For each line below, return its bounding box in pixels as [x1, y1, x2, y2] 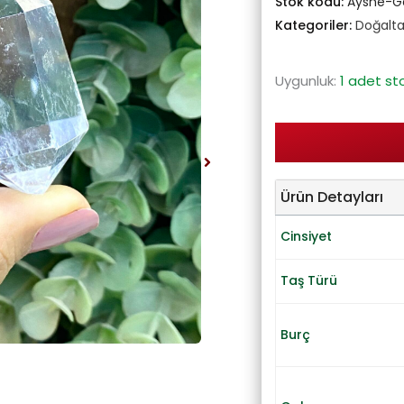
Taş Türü [280, 271, 337, 290]
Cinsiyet [280, 227, 332, 246]
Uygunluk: [274, 71, 336, 91]
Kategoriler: [274, 16, 355, 35]
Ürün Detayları [280, 187, 383, 208]
